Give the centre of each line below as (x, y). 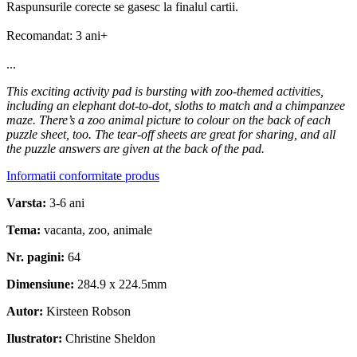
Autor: (26, 312)
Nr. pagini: (37, 257)
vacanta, (66, 230)
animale (133, 230)
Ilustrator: (36, 339)
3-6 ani (67, 203)
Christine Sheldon (110, 339)
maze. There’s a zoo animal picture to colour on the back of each (169, 120)
